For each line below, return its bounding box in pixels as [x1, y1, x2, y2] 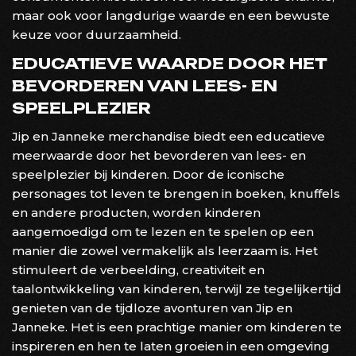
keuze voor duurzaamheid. [12, 26, 181, 42]
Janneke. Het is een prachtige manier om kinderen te [12, 319, 342, 335]
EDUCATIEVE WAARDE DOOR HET [12, 53, 327, 73]
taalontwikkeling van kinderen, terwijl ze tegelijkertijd [12, 281, 342, 296]
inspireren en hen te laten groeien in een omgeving [12, 338, 330, 354]
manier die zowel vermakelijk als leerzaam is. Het [12, 242, 318, 258]
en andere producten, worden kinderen [12, 204, 261, 220]
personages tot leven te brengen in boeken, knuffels [12, 185, 340, 201]
